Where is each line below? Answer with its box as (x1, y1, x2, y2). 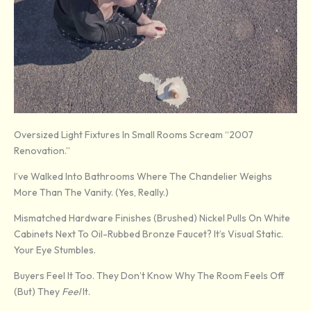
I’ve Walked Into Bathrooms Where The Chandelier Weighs (14, 170, 272, 183)
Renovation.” (14, 144, 70, 158)
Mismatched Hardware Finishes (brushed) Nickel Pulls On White (14, 212, 290, 225)
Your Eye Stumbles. (14, 244, 96, 257)
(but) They (14, 285, 62, 299)
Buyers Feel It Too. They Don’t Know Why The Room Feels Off (14, 269, 285, 283)
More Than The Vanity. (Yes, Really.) (14, 186, 169, 199)
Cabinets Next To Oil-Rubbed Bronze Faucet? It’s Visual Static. (14, 228, 283, 241)
